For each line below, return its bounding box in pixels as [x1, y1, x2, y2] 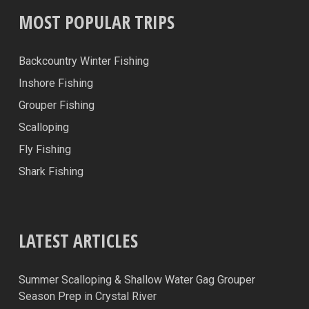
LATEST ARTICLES [18, 228, 138, 253]
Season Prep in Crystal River [18, 290, 157, 303]
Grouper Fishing [18, 99, 94, 112]
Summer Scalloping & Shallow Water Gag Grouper [18, 273, 255, 286]
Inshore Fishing [18, 77, 93, 90]
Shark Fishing [18, 165, 83, 178]
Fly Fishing [18, 143, 71, 156]
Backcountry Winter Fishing [18, 54, 149, 68]
